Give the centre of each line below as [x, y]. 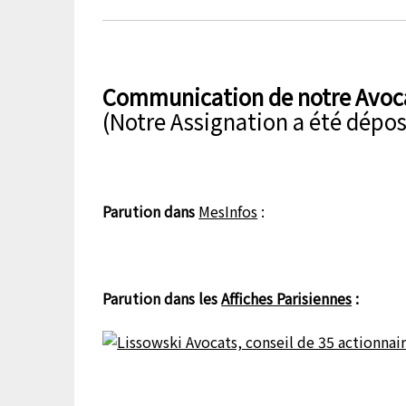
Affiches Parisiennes [287, 299]
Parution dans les [162, 299]
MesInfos [228, 212]
